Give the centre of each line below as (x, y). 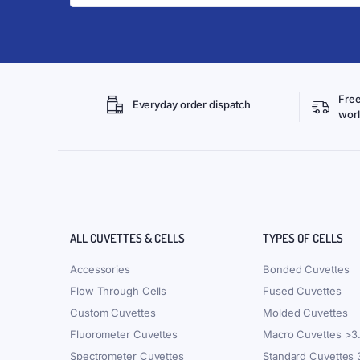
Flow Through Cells (119, 291)
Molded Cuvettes (305, 313)
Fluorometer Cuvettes (124, 334)
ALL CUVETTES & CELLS (127, 238)
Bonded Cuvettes (306, 269)
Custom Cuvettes (113, 313)
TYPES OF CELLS (303, 238)
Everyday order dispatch (192, 104)
